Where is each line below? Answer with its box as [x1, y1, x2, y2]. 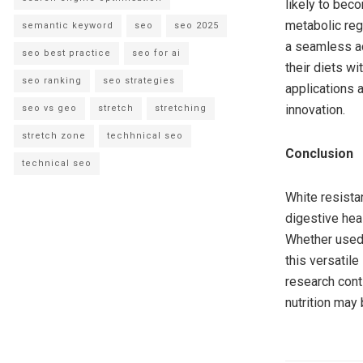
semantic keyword [22, 20, 113, 32]
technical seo [22, 158, 92, 169]
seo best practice [22, 48, 111, 59]
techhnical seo [107, 130, 183, 142]
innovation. [285, 102, 345, 117]
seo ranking [22, 75, 82, 87]
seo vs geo [22, 103, 77, 114]
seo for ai [132, 48, 181, 59]
